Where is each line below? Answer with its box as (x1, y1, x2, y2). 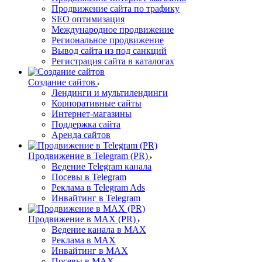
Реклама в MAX (51, 235, 116, 245)
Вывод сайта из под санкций (51, 46, 167, 56)
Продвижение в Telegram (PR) (28, 151, 148, 161)
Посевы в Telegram (51, 172, 126, 182)
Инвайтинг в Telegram (51, 193, 140, 203)
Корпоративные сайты (51, 98, 142, 108)
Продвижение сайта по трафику (51, 4, 180, 13)
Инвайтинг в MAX (51, 246, 128, 256)
